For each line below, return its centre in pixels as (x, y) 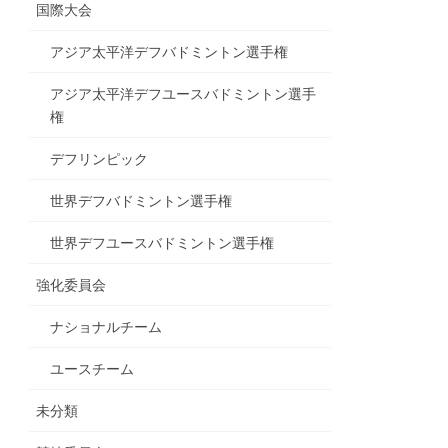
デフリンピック (99, 159)
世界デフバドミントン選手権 (141, 201)
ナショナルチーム (106, 327)
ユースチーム (92, 369)
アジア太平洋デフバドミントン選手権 (169, 52)
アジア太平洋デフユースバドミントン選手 (183, 94)
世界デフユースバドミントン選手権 (162, 243)
